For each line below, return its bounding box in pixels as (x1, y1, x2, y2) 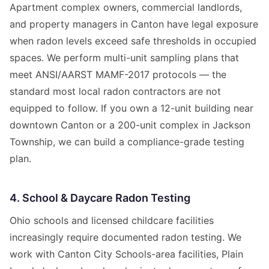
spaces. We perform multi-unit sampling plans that (10, 51, 239, 64)
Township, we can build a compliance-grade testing (10, 135, 244, 148)
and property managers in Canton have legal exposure (10, 17, 258, 30)
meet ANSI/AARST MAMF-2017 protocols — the (10, 68, 226, 80)
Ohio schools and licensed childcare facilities (10, 214, 214, 226)
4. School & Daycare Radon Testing (10, 191, 190, 204)
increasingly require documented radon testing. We (10, 231, 241, 243)
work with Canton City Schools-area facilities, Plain (10, 247, 243, 260)
